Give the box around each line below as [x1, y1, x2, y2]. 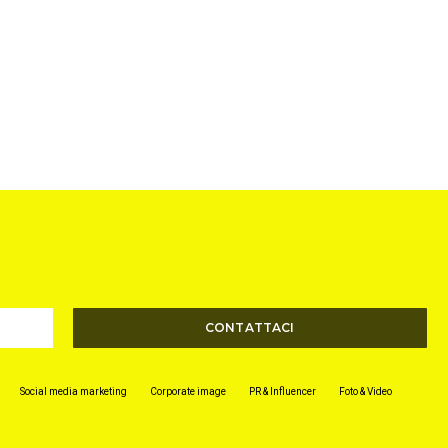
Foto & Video [338, 386, 392, 398]
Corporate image [149, 386, 226, 398]
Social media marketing [19, 386, 127, 398]
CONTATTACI [204, 320, 295, 336]
